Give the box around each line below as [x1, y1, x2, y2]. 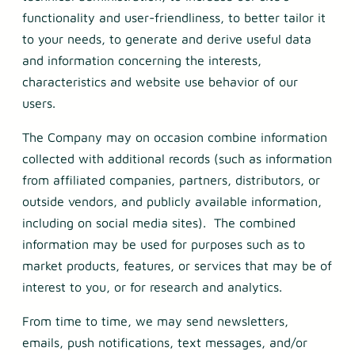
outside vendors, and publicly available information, [22, 194, 322, 209]
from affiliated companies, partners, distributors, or [22, 173, 320, 188]
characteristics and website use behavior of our [22, 74, 298, 90]
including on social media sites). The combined [22, 216, 296, 231]
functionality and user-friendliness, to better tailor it [22, 10, 326, 25]
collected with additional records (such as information [22, 151, 332, 166]
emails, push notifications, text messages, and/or [22, 335, 307, 350]
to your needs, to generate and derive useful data [22, 32, 311, 47]
